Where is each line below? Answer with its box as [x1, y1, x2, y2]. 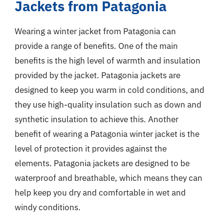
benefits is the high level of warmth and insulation [15, 55, 200, 66]
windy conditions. [15, 202, 81, 213]
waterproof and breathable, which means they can [15, 173, 202, 183]
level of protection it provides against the [15, 143, 167, 154]
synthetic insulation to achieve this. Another [15, 114, 178, 125]
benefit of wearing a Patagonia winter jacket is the [15, 129, 199, 139]
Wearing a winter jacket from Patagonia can [15, 26, 176, 37]
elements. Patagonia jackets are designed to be [15, 158, 190, 169]
